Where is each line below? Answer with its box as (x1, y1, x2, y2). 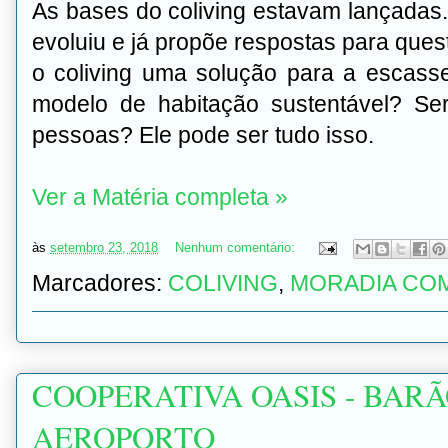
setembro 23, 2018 (50, 240, 158, 256)
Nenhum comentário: (175, 240, 299, 256)
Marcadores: (32, 270, 168, 296)
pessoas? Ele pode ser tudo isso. (32, 122, 374, 148)
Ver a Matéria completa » (32, 184, 288, 210)
